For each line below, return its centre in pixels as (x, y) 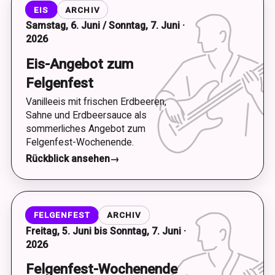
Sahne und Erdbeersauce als (86, 115)
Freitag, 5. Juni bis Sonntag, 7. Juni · (106, 231)
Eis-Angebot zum (79, 64)
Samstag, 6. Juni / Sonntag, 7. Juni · (105, 25)
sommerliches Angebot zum (85, 129)
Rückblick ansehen (68, 158)
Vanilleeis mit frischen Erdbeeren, (96, 102)
